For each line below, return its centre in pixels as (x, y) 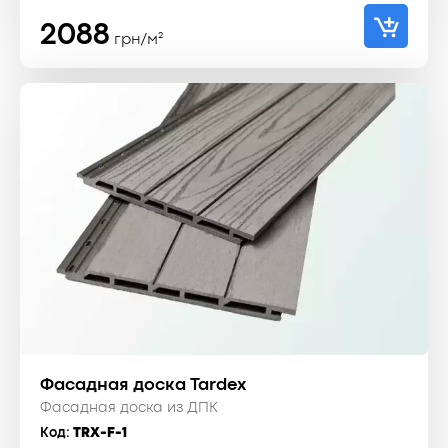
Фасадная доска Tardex (143, 385)
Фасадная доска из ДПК (129, 408)
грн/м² (138, 39)
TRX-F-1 (100, 432)
